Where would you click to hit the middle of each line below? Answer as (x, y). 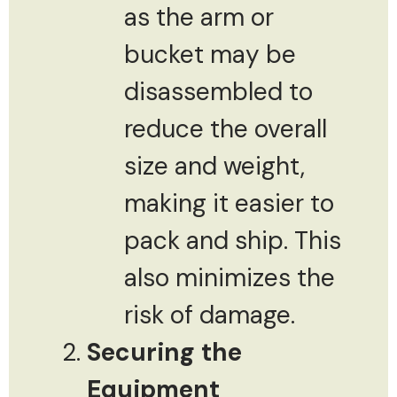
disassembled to (218, 91)
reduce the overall (226, 128)
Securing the (164, 352)
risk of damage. (210, 315)
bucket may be (210, 54)
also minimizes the (230, 277)
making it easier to (229, 203)
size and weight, (214, 166)
